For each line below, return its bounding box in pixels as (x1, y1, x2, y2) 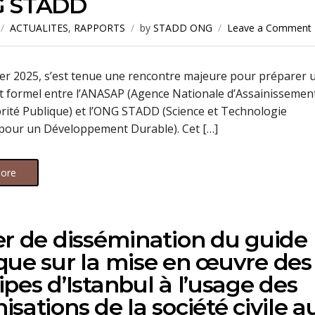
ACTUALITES (10, 21, 68, 34)
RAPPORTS (74, 21, 125, 34)
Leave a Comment (227, 21, 311, 34)
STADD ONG (153, 21, 212, 34)
